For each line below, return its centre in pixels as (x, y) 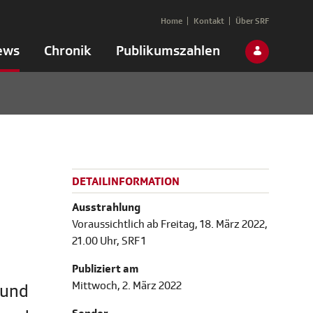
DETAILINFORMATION (126, 182)
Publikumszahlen (168, 51)
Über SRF (252, 21)
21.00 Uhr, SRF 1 (109, 241)
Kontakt (209, 21)
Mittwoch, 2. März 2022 (127, 286)
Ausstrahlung (106, 208)
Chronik (68, 51)
